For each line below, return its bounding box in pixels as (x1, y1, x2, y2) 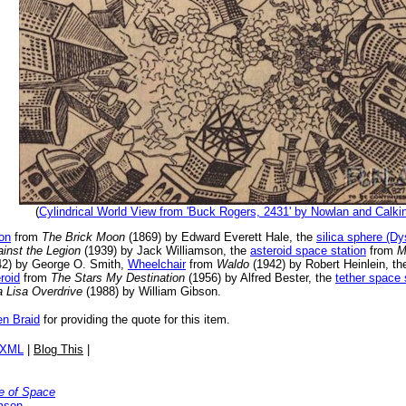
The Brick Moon (42, 230, 125, 244)
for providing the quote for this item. (40, 313, 230, 326)
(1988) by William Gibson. (82, 285, 221, 298)
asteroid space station (250, 244, 366, 257)
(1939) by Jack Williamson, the (81, 244, 250, 257)
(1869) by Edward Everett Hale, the (125, 230, 316, 244)
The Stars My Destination (51, 271, 185, 285)
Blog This (34, 343, 83, 356)
